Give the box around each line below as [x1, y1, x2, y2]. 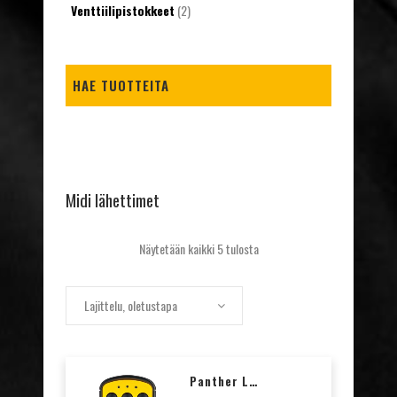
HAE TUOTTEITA [73, 75, 169, 95]
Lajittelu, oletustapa [84, 296, 177, 315]
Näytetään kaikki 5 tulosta [138, 239, 259, 258]
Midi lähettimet [66, 187, 160, 212]
